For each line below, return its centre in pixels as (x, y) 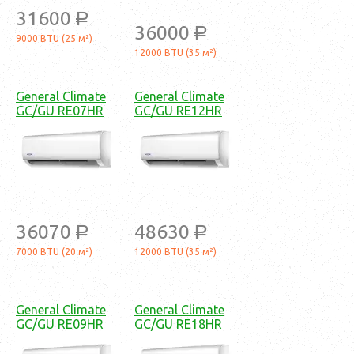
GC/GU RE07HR (60, 110)
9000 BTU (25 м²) (54, 38)
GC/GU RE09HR (60, 324)
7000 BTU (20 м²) (54, 251)
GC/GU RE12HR (178, 110)
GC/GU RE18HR (178, 324)
